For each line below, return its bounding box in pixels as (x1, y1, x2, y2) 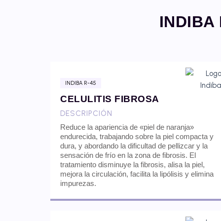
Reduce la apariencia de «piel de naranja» (60, 123, 194, 132)
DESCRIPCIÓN (60, 109, 112, 118)
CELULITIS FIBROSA (60, 94, 159, 105)
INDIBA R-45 (65, 80, 96, 87)
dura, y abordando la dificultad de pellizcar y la (60, 142, 208, 150)
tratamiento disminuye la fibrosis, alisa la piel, (60, 160, 205, 169)
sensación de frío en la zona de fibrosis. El (60, 151, 196, 160)
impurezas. (60, 179, 96, 188)
